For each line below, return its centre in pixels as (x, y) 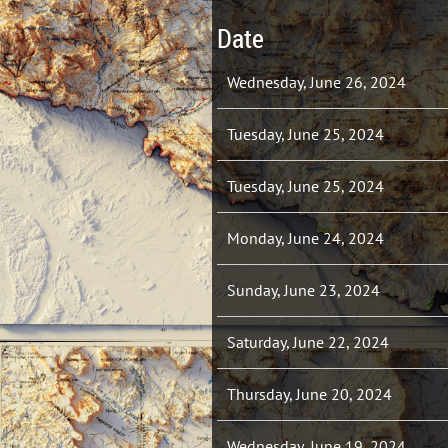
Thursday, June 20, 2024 (309, 394)
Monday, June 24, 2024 (305, 238)
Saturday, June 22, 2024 (308, 342)
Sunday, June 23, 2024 (303, 290)
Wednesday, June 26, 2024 (316, 82)
